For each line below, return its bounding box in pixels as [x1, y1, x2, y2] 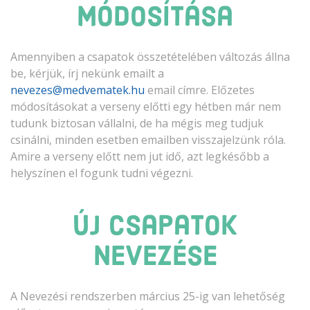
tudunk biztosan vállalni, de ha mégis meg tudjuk [10, 115, 264, 131]
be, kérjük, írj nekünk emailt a [10, 65, 164, 81]
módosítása [77, 4, 233, 33]
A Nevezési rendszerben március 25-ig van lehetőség [10, 288, 285, 304]
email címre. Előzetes [145, 82, 255, 98]
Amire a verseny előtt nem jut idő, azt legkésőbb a [10, 148, 269, 164]
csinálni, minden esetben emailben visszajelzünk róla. [10, 131, 286, 147]
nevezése [93, 244, 217, 272]
